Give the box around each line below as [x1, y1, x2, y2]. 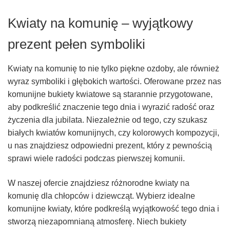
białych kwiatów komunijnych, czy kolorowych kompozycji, [8, 128, 219, 138]
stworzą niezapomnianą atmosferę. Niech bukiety [8, 217, 186, 226]
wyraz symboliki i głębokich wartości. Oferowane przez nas [8, 77, 221, 86]
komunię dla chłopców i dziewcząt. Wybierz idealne [8, 191, 195, 201]
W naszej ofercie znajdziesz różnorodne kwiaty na [8, 179, 189, 188]
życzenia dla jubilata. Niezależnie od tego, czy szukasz [8, 116, 207, 125]
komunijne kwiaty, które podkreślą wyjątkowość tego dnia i [8, 204, 219, 214]
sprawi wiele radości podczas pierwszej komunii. [8, 154, 185, 163]
